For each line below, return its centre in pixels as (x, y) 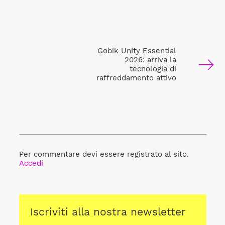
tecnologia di (153, 69)
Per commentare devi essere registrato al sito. (104, 154)
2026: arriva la (150, 60)
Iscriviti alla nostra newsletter (108, 212)
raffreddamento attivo (136, 78)
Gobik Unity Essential (137, 51)
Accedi (31, 163)
